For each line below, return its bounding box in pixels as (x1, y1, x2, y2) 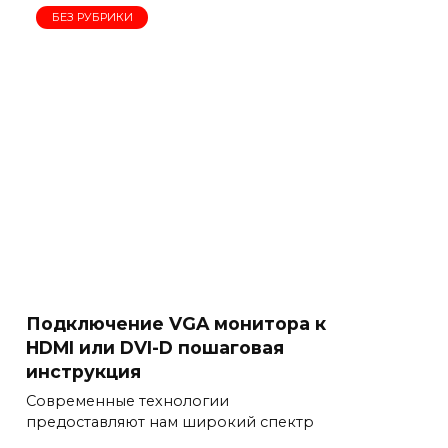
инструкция (26, 360, 141, 382)
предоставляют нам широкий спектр (26, 413, 314, 431)
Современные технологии (26, 392, 229, 410)
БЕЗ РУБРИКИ (51, 10, 133, 25)
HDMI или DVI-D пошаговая (26, 336, 284, 358)
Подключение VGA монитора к (26, 312, 326, 334)
